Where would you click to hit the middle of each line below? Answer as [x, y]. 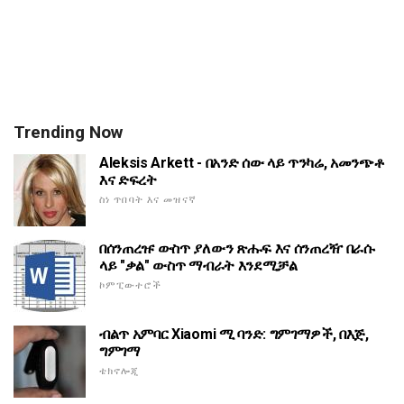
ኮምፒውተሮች [130, 286]
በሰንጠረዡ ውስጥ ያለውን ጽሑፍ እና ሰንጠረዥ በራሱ [237, 249]
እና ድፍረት [128, 180]
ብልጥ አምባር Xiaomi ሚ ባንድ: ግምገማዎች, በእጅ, [234, 335]
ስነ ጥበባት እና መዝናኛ [148, 200]
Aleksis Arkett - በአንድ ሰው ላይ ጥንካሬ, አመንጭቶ [242, 163]
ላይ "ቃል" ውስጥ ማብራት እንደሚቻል [198, 266]
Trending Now [68, 133]
